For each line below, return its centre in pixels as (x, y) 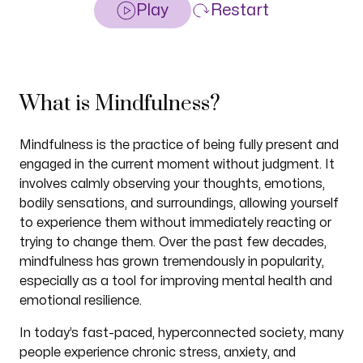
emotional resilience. (80, 301)
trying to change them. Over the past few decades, (173, 242)
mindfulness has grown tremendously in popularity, (171, 262)
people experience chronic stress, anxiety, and (157, 352)
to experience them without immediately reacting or (175, 223)
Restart (240, 10)
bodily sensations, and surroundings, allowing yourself (179, 203)
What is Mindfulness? (120, 104)
